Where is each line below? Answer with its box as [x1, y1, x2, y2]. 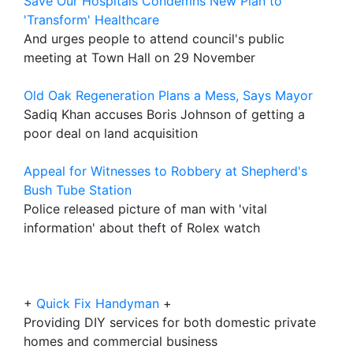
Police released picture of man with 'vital [24, 201, 267, 217]
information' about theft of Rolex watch [24, 220, 260, 236]
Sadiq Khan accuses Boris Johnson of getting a [24, 106, 305, 122]
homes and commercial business [24, 333, 221, 349]
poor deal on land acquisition [24, 125, 198, 141]
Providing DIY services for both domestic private [24, 314, 316, 330]
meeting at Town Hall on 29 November [24, 50, 255, 65]
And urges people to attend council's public [24, 31, 284, 46]
